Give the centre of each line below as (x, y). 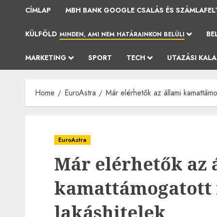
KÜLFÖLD (41, 34)
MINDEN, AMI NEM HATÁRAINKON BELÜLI (122, 34)
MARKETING (46, 58)
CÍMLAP (38, 10)
